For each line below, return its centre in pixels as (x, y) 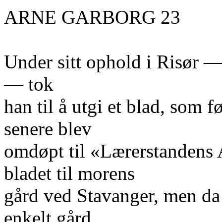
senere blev (48, 129)
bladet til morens (69, 173)
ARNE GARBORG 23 (92, 17)
